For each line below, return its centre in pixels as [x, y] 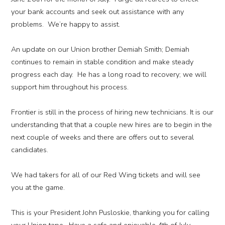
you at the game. [38, 188]
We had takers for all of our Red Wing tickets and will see [105, 175]
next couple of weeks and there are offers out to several [102, 137]
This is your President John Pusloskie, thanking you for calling [110, 213]
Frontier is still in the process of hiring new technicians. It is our [112, 112]
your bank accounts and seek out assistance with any [97, 12]
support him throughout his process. [70, 87]
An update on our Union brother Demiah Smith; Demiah [100, 49]
